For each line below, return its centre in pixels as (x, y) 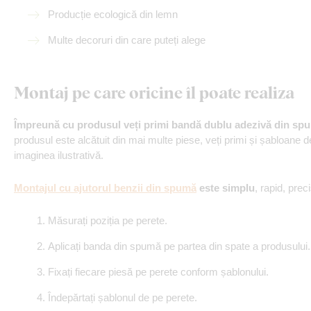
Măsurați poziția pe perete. (108, 220)
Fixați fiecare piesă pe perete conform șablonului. (158, 272)
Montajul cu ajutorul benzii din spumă (105, 188)
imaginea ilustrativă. (59, 155)
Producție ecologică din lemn (113, 14)
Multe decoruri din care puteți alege (127, 40)
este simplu (226, 188)
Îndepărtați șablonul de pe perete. (123, 297)
